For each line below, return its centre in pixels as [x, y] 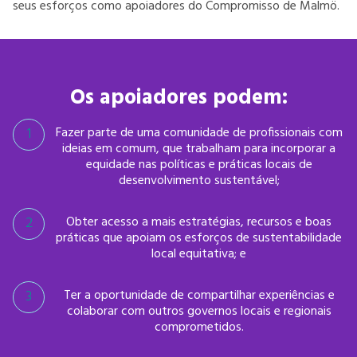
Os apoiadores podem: [178, 98]
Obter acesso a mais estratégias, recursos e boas [199, 222]
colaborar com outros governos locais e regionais [199, 312]
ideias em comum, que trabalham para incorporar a [199, 149]
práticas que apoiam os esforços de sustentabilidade [199, 238]
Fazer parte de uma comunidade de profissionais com [199, 133]
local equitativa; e [199, 254]
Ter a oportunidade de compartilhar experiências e [199, 296]
